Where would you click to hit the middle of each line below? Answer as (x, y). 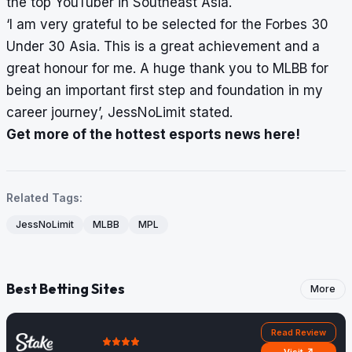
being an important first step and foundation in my (165, 91)
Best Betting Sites (66, 289)
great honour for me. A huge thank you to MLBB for (167, 69)
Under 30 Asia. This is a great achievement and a (163, 47)
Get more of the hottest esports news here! (153, 135)
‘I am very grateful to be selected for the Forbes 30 (167, 25)
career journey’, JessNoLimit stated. (119, 113)
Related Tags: (44, 198)
